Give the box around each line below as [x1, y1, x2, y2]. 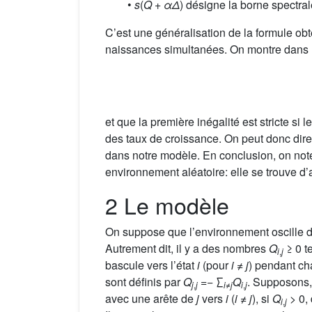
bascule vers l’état [105, 256, 197, 273]
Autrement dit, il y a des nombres [105, 240, 269, 256]
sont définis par [105, 273, 183, 290]
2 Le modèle [105, 188, 229, 221]
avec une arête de [105, 290, 196, 306]
